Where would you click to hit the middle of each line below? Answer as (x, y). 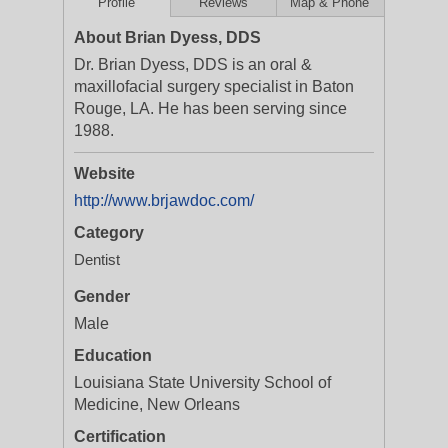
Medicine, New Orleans (157, 404)
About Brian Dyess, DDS (167, 37)
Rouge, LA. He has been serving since (210, 108)
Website (104, 173)
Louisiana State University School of (202, 382)
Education (113, 355)
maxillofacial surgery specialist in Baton (214, 86)
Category (109, 232)
